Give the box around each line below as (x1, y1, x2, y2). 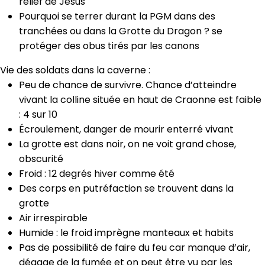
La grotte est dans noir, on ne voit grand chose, (19, 137, 236, 151)
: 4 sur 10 (19, 107, 57, 121)
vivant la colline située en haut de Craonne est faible (19, 92, 261, 106)
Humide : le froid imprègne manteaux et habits (19, 225, 234, 240)
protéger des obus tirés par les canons (19, 38, 199, 53)
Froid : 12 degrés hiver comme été (19, 166, 174, 180)
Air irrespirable (19, 211, 88, 225)
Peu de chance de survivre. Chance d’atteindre (19, 77, 237, 92)
